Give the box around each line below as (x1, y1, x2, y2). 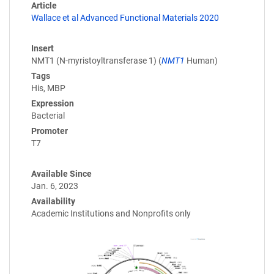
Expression (31, 98, 74, 109)
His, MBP (31, 83, 65, 94)
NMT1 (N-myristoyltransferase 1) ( (31, 56, 161, 66)
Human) (185, 56, 218, 66)
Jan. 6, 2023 (31, 181, 78, 191)
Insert (31, 43, 54, 54)
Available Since (31, 169, 92, 179)
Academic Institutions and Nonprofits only (31, 209, 191, 219)
